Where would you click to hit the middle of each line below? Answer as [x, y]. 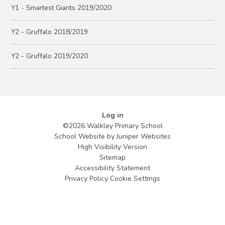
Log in [113, 115]
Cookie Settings [135, 178]
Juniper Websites [144, 136]
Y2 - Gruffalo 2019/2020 [50, 56]
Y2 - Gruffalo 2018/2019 [50, 32]
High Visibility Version [113, 147]
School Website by [85, 136]
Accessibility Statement [113, 168]
